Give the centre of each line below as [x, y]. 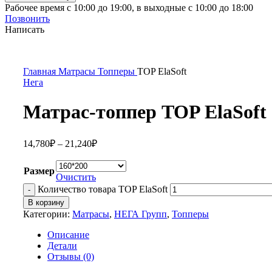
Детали [62, 245]
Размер [39, 171]
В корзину [46, 202]
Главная [41, 71]
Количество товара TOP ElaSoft [103, 189]
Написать [25, 29]
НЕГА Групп [141, 214]
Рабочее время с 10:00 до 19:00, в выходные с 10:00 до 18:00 [129, 7]
